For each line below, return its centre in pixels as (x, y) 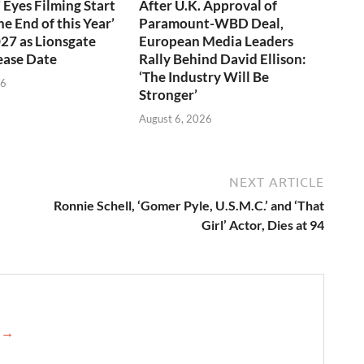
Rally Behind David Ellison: (223, 59)
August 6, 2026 (176, 118)
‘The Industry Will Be (204, 77)
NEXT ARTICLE (277, 182)
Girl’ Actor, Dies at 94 (263, 224)
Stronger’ (169, 95)
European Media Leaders (217, 41)
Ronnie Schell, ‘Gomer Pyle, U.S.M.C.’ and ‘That (189, 205)
